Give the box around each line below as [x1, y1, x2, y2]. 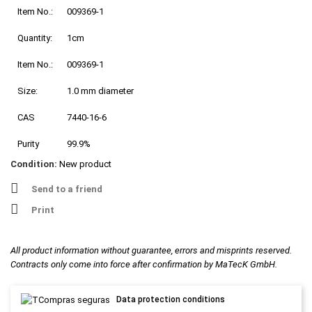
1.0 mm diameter [67, 86, 134, 97]
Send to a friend [31, 184, 102, 195]
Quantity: [17, 33, 52, 44]
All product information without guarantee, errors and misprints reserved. [10, 245, 292, 256]
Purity [17, 139, 39, 150]
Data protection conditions [116, 295, 226, 305]
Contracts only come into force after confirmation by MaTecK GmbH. [10, 259, 277, 270]
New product [59, 159, 111, 170]
